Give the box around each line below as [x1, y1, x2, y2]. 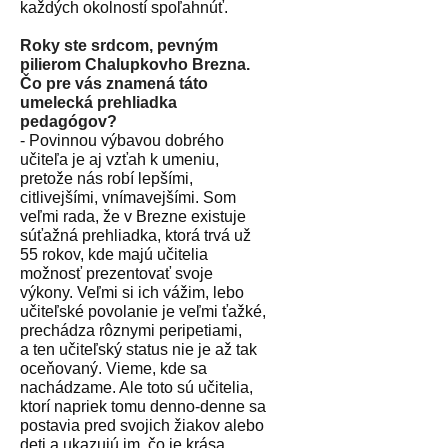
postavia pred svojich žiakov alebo [20, 416, 264, 434]
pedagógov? [20, 112, 117, 130]
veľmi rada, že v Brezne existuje [20, 207, 246, 225]
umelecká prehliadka [20, 93, 177, 111]
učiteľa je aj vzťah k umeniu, [20, 150, 219, 168]
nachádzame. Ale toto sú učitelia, [20, 378, 253, 396]
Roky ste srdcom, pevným [20, 36, 218, 54]
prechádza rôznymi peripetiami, [20, 321, 242, 339]
